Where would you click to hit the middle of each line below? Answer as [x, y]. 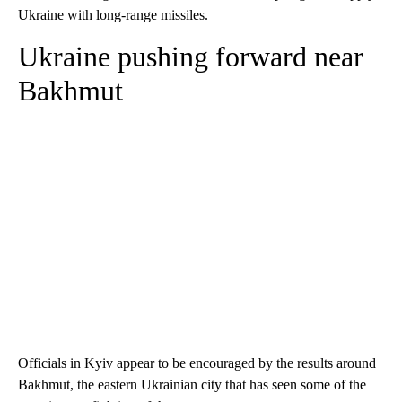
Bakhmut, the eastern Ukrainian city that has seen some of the [192, 385]
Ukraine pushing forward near [191, 57]
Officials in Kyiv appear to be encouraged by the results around [197, 363]
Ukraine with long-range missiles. [113, 15]
